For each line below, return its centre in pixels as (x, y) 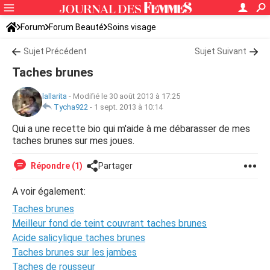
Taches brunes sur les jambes (74, 252)
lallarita (55, 96)
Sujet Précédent (55, 51)
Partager (115, 166)
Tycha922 (71, 107)
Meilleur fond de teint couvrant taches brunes (109, 223)
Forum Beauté (76, 27)
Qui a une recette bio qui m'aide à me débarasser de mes (131, 129)
